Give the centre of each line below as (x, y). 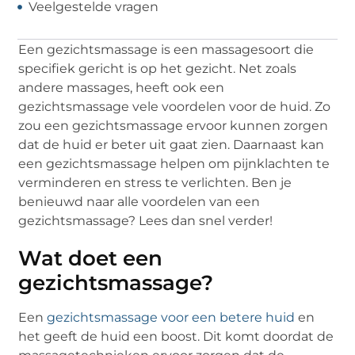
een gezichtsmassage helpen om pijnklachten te (174, 163)
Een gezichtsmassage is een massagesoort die (166, 49)
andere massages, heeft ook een (122, 87)
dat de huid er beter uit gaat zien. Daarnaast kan (172, 144)
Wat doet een (91, 258)
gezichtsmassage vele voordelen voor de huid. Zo (175, 106)
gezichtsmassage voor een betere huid (171, 317)
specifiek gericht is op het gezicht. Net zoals (158, 68)
